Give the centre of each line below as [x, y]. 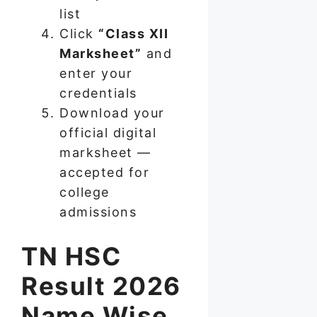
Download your [112, 113]
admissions [98, 212]
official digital [108, 133]
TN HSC [71, 257]
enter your [96, 74]
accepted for [104, 173]
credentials [98, 93]
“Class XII [133, 34]
